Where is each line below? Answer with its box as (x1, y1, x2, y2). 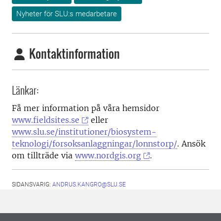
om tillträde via (12, 150, 75, 161)
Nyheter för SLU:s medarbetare (16, 9, 117, 19)
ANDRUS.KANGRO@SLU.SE (52, 181, 126, 188)
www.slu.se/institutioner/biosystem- (12, 127, 156, 137)
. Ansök (177, 139, 205, 149)
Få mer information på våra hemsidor (12, 103, 159, 113)
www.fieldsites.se (12, 115, 79, 125)
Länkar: (12, 82, 39, 98)
